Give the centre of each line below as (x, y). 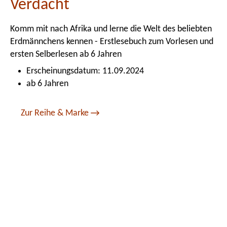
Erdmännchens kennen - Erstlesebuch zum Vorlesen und (112, 42)
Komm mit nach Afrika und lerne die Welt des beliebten (111, 29)
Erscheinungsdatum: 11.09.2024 (85, 71)
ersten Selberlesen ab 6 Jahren (66, 54)
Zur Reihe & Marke (56, 113)
